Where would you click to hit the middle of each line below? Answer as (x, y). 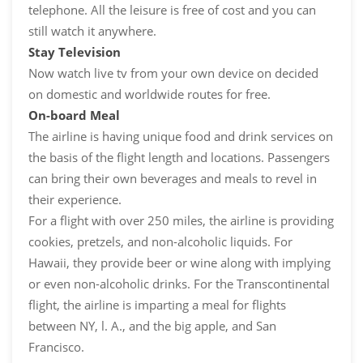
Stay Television (75, 52)
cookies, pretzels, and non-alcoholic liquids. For (160, 242)
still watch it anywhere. (92, 31)
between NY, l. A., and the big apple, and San (152, 326)
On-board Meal (74, 115)
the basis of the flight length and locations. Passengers (179, 158)
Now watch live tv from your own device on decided (173, 73)
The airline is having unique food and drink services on (181, 137)
